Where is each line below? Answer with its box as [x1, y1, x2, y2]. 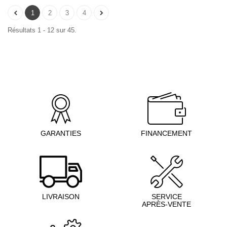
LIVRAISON [42, 192, 80, 201]
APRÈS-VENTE [142, 200, 191, 208]
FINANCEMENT [141, 129, 192, 137]
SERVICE [151, 192, 182, 201]
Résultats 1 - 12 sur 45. [8, 26, 77, 34]
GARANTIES [40, 129, 81, 137]
